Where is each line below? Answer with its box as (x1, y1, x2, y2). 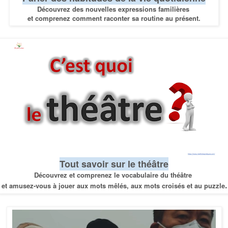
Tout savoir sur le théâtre (60, 157, 168, 171)
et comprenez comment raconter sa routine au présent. (27, 13, 201, 23)
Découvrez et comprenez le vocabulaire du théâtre (34, 170, 194, 180)
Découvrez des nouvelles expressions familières (37, 4, 191, 14)
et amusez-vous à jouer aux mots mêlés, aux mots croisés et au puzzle (1, 181, 225, 191)
